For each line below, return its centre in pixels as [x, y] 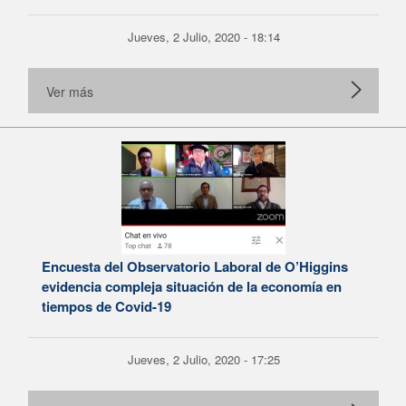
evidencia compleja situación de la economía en [192, 286]
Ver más [70, 92]
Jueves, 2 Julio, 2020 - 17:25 [203, 359]
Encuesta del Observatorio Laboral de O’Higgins [195, 266]
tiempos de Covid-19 [106, 306]
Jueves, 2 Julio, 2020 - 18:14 [203, 37]
